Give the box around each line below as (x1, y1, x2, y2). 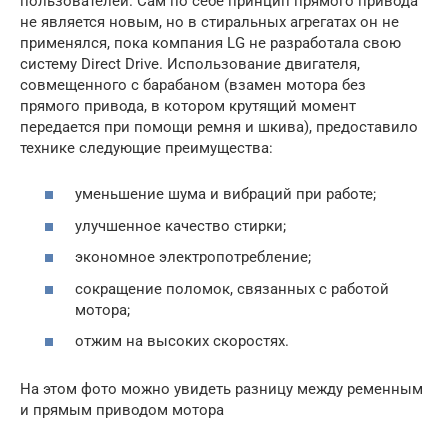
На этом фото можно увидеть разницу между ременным (20, 380, 423, 399)
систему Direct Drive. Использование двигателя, (20, 54, 360, 73)
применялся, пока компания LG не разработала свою (20, 33, 401, 52)
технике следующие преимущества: (20, 138, 273, 157)
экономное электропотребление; (75, 248, 311, 267)
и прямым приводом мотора (20, 401, 224, 420)
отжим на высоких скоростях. (75, 332, 289, 351)
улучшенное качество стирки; (75, 216, 286, 235)
